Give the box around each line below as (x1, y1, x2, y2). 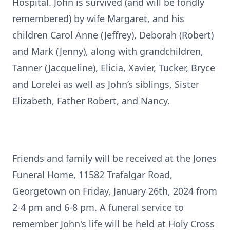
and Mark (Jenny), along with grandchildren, (12, 45, 203, 57)
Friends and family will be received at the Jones (12, 152, 217, 164)
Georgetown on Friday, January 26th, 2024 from (12, 185, 217, 197)
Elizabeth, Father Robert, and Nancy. (12, 94, 170, 107)
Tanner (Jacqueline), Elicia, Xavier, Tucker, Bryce (12, 62, 215, 74)
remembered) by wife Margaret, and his (12, 12, 184, 25)
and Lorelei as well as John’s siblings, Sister (12, 78, 199, 90)
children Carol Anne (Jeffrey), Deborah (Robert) (12, 29, 214, 41)
